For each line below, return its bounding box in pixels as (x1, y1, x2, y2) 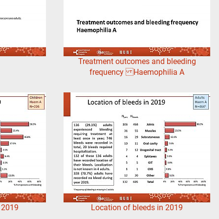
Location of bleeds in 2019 (91, 203, 183, 213)
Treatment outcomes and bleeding (78, 57, 196, 66)
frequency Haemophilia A (89, 67, 184, 77)
